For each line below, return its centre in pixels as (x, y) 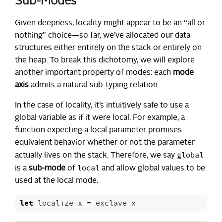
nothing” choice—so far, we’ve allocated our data (103, 36)
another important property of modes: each (94, 73)
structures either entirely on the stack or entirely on (108, 48)
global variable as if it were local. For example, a (100, 118)
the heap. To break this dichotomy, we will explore (105, 61)
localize (55, 204)
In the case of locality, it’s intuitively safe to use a (102, 106)
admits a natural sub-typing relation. (94, 85)
